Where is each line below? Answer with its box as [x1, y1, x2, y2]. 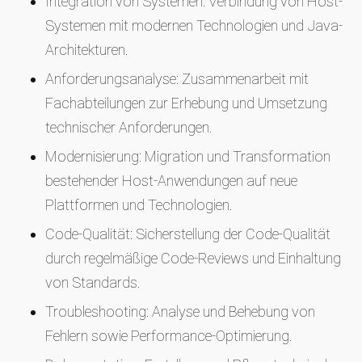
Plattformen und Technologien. [45, 196, 233, 213]
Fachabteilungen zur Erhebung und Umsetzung [45, 95, 327, 112]
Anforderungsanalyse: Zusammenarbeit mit [45, 70, 309, 87]
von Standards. [45, 274, 141, 291]
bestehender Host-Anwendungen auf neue [45, 172, 297, 189]
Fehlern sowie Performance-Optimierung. [45, 327, 293, 344]
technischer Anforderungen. [45, 119, 213, 136]
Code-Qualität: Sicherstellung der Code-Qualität [45, 225, 330, 242]
